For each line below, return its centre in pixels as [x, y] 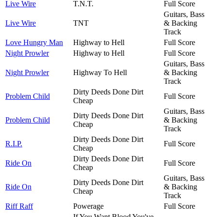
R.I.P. [14, 143]
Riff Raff [19, 206]
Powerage [88, 206]
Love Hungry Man [34, 42]
